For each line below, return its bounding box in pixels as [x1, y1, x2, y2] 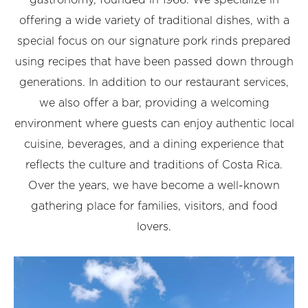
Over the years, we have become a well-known [28, 180, 280, 192]
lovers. [137, 221, 171, 233]
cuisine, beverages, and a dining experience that [24, 139, 284, 151]
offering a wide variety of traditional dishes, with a [19, 15, 289, 27]
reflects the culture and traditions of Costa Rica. [25, 159, 283, 171]
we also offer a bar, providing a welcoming [38, 98, 269, 109]
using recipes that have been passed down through [14, 56, 294, 68]
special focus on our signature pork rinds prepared [17, 36, 291, 47]
